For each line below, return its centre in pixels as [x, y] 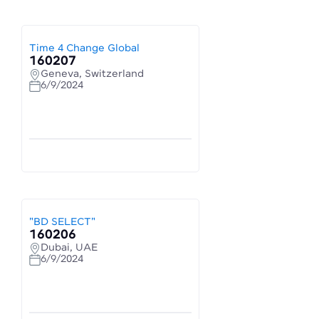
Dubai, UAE [69, 248]
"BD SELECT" [62, 222]
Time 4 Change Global [84, 48]
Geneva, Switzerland [92, 74]
